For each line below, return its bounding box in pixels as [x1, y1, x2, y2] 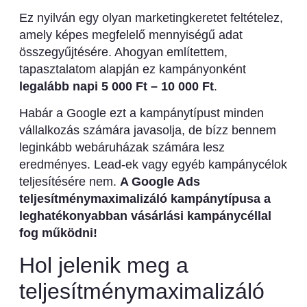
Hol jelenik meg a [19, 252, 188, 278]
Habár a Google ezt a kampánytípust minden [19, 106, 264, 121]
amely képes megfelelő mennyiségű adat [19, 27, 243, 42]
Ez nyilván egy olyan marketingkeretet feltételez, [19, 10, 283, 25]
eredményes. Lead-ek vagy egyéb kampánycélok [19, 158, 287, 172]
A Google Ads [119, 175, 200, 189]
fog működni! [19, 226, 97, 241]
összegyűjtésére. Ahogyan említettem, [19, 45, 228, 59]
